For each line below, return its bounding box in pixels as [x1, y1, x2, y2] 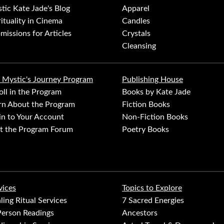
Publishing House [122, 75, 183, 84]
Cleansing [122, 42, 156, 50]
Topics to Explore [122, 184, 182, 192]
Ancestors [122, 209, 157, 217]
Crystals [122, 29, 150, 38]
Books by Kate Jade [122, 88, 190, 96]
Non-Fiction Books [122, 113, 188, 121]
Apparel [122, 4, 149, 13]
